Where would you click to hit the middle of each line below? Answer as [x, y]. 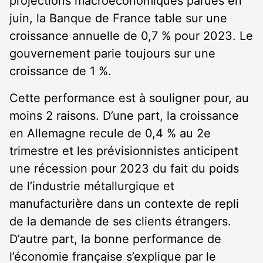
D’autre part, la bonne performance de [115, 239]
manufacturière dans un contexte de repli [124, 204]
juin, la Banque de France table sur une [118, 18]
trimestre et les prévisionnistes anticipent [124, 151]
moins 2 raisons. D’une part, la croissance [124, 116]
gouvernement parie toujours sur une [112, 53]
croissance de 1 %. [60, 71]
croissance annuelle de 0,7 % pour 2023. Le [131, 36]
